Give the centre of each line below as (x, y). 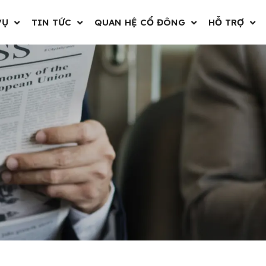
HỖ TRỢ (226, 22)
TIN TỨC (51, 22)
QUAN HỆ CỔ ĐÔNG (140, 22)
